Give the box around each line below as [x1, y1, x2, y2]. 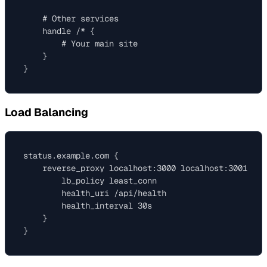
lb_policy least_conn [23, 175, 157, 186]
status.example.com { [23, 150, 119, 161]
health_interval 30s [23, 200, 152, 211]
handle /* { [23, 26, 95, 37]
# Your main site [23, 38, 138, 49]
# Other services [23, 13, 119, 24]
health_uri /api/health [23, 187, 166, 198]
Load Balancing [5, 105, 88, 120]
